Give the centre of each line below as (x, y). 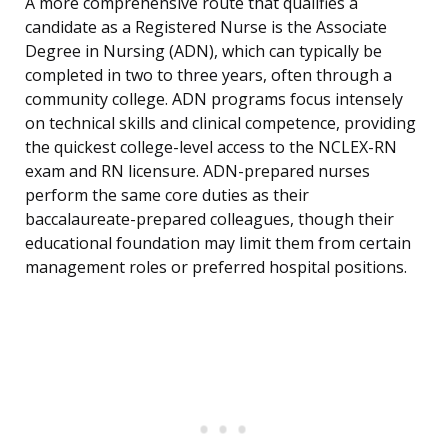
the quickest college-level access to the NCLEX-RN (211, 147)
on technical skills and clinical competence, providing (220, 123)
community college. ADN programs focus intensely (214, 99)
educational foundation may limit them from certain (218, 243)
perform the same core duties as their (167, 195)
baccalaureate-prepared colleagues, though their (209, 219)
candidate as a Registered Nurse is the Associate (206, 27)
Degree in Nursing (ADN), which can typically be (203, 51)
